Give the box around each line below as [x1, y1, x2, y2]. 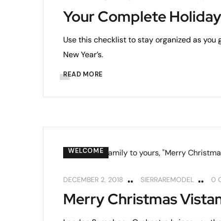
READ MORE [63, 70, 103, 78]
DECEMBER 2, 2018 [63, 175, 123, 184]
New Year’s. [63, 49, 103, 60]
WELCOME [68, 146, 104, 155]
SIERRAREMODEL [141, 175, 194, 184]
